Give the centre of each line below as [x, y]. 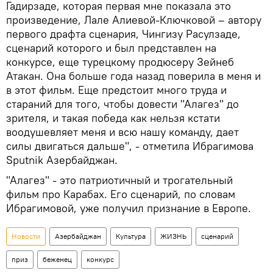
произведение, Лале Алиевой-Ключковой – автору [134, 20]
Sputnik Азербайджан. [62, 160]
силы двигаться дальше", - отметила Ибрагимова [130, 146]
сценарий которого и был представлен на [111, 48]
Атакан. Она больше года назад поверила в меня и [133, 76]
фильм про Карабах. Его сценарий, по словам [121, 194]
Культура [131, 236]
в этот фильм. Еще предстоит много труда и [116, 90]
